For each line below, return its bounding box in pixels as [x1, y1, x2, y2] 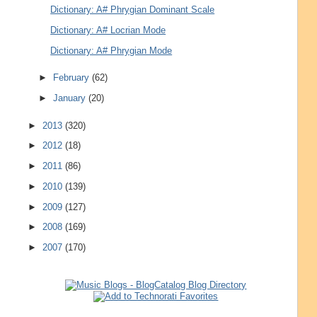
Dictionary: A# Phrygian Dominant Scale [50, 4, 215, 16]
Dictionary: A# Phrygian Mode [50, 45, 173, 56]
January [53, 93, 89, 104]
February [53, 72, 93, 83]
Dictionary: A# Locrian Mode [50, 25, 166, 36]
